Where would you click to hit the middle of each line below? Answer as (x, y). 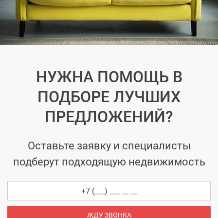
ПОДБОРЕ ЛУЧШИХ (109, 97)
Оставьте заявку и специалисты (109, 146)
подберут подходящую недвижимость (109, 162)
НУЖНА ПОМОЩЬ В (109, 77)
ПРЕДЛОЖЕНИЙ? (109, 117)
